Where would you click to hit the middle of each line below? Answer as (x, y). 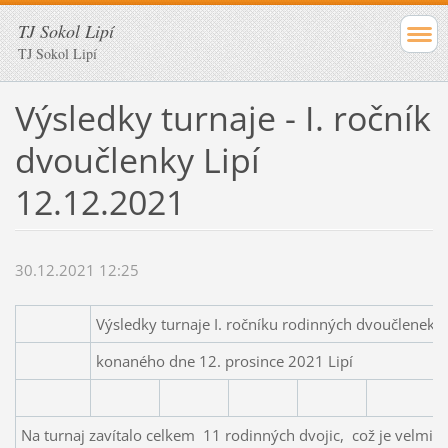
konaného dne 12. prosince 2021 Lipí (224, 361)
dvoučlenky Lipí (137, 159)
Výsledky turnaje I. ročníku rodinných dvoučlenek (267, 324)
